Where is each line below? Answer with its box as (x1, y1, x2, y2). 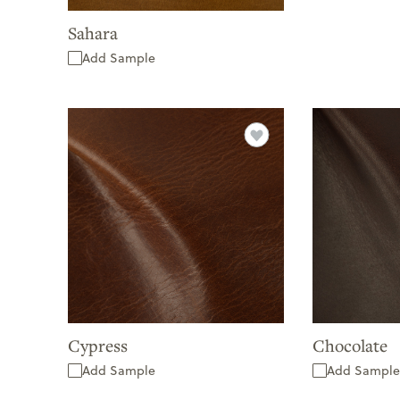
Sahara (68, 21, 118, 44)
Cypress (68, 334, 128, 357)
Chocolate (312, 334, 387, 357)
